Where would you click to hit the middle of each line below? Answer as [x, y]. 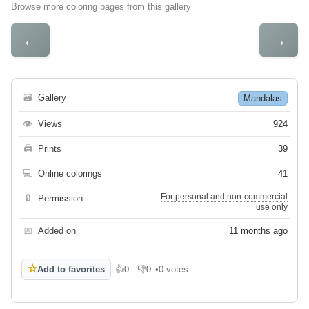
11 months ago [258, 230]
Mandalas [263, 98]
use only [272, 207]
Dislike [151, 274]
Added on [57, 230]
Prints [50, 148]
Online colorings [70, 173]
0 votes [173, 269]
